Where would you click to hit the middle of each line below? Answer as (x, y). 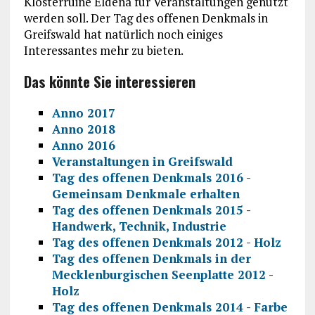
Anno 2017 (83, 112)
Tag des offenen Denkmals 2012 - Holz (166, 242)
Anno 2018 (83, 129)
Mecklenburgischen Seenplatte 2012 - (162, 274)
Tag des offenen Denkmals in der (151, 258)
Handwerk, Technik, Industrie (139, 226)
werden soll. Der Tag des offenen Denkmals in (146, 18)
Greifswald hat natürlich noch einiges (123, 34)
